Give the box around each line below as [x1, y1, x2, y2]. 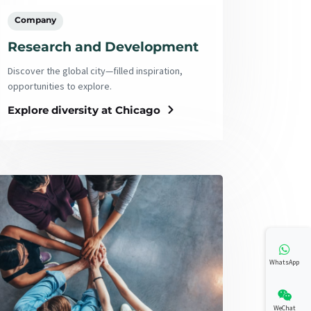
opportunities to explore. [7, 80, 112, 93]
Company [14, 14, 56, 25]
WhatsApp [269, 257, 299, 267]
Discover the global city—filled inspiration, [7, 65, 183, 78]
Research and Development [7, 38, 199, 55]
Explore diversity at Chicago [7, 103, 160, 117]
